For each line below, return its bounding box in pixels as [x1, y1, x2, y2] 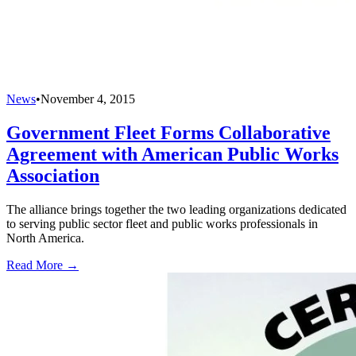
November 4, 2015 [41, 92, 135, 106]
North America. [6, 231, 84, 246]
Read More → [6, 258, 79, 273]
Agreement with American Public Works [6, 144, 339, 165]
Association [6, 165, 99, 187]
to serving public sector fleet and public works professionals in [6, 217, 318, 231]
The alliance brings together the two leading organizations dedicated [6, 203, 346, 217]
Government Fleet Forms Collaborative [6, 122, 331, 144]
